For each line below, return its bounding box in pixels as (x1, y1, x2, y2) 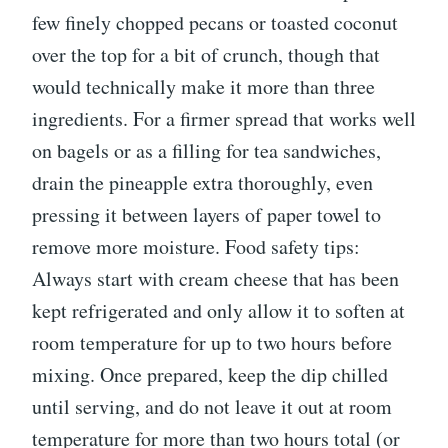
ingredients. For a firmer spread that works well (32, 105, 416, 133)
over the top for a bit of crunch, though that (32, 41, 380, 69)
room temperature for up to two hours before (32, 329, 392, 357)
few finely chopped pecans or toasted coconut (32, 9, 398, 37)
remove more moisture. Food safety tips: (32, 233, 360, 261)
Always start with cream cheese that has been (32, 265, 399, 293)
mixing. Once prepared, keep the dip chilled (32, 361, 388, 389)
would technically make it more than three (32, 73, 375, 101)
